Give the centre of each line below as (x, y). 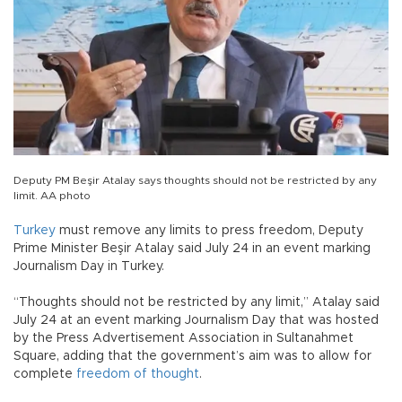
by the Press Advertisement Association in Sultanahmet (184, 339)
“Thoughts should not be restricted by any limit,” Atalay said (197, 303)
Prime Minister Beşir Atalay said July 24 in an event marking (192, 249)
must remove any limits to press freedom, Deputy (210, 231)
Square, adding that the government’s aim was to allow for (192, 357)
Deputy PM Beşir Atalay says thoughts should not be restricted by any (195, 181)
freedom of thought (138, 375)
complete (45, 375)
